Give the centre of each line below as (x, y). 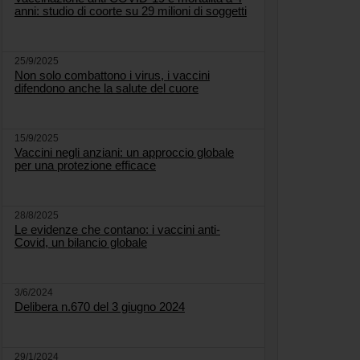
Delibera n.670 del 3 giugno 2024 (100, 307)
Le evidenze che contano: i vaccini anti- (117, 230)
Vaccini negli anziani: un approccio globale (124, 153)
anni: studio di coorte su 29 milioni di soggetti (131, 11)
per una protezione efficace (85, 166)
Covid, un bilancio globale (81, 243)
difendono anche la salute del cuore (106, 88)
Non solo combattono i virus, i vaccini (112, 76)
